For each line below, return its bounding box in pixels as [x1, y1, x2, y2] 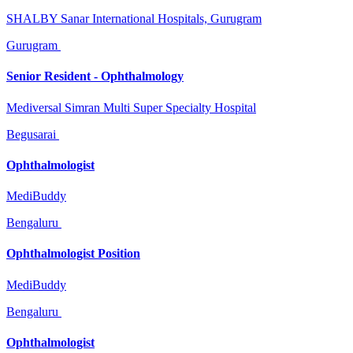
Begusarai [6, 127, 56, 141]
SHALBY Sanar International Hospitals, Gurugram [6, 12, 262, 26]
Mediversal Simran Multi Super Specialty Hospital [6, 100, 256, 114]
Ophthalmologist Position [6, 247, 140, 261]
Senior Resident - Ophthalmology [6, 69, 184, 84]
